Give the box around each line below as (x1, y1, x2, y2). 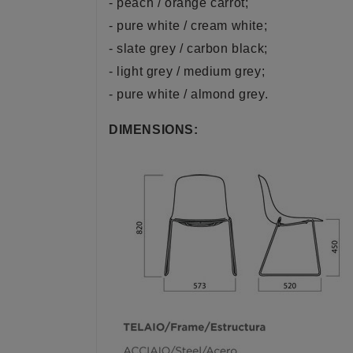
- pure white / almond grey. (109, 87, 269, 101)
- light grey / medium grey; (109, 65, 266, 78)
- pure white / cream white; (109, 19, 268, 32)
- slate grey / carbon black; (109, 42, 268, 55)
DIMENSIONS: (109, 123, 199, 136)
